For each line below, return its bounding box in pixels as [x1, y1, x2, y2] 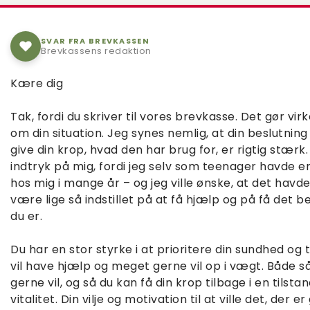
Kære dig [10, 75, 63, 91]
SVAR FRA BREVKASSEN [41, 35, 150, 46]
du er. [10, 208, 42, 224]
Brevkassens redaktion [41, 44, 152, 57]
